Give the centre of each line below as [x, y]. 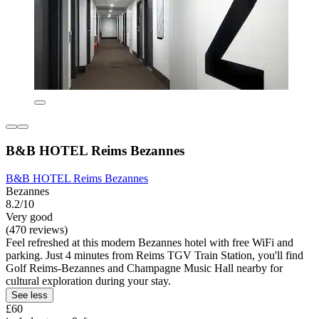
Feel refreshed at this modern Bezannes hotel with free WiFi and [150, 242]
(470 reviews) [37, 229]
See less [30, 295]
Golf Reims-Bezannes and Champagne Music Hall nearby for [144, 268]
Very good [29, 216]
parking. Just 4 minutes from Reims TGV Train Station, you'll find [155, 255]
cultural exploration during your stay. [88, 281]
